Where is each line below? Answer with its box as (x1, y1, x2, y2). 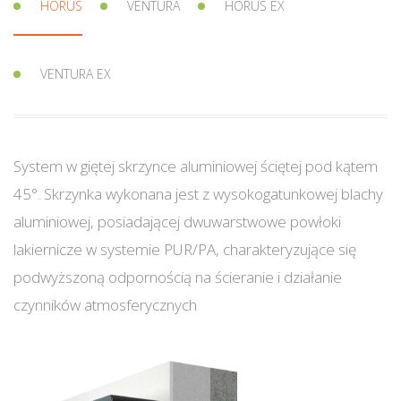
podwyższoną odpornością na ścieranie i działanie (13, 267, 342, 288)
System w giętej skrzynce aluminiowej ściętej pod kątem (13, 156, 378, 177)
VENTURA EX (40, 65, 111, 83)
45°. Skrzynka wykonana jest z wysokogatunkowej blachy (13, 183, 383, 205)
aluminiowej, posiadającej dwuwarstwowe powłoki (13, 211, 341, 233)
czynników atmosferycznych (13, 294, 197, 316)
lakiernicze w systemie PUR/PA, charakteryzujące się (13, 239, 356, 260)
